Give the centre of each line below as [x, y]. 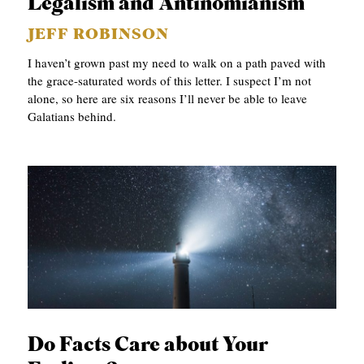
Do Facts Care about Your [148, 346]
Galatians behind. [72, 117]
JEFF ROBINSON [99, 36]
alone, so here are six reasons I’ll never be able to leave [168, 99]
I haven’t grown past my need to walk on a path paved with [177, 63]
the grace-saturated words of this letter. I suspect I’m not [170, 81]
